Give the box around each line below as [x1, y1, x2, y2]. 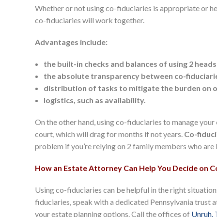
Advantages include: [35, 37, 108, 47]
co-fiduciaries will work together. [35, 15, 144, 25]
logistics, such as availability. [43, 95, 146, 105]
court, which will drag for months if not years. [35, 129, 184, 139]
